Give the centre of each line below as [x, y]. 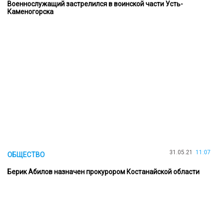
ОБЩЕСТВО [26, 154]
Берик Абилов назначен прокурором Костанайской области [103, 172]
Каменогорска [30, 11]
